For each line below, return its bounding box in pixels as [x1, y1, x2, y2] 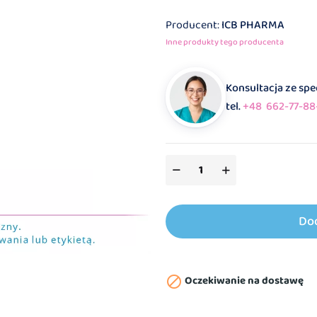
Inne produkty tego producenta [166, 35, 284, 50]
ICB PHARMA [221, 16, 284, 35]
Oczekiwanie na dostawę [183, 272, 304, 290]
